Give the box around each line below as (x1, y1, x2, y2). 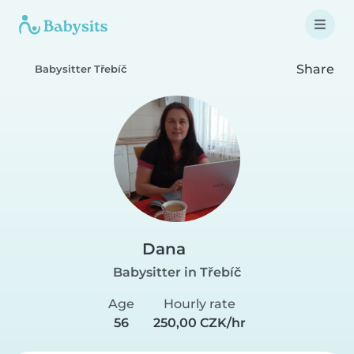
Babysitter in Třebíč (113, 265, 241, 280)
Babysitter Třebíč (35, 63, 127, 75)
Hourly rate (164, 296, 235, 311)
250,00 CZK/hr (153, 315, 246, 330)
